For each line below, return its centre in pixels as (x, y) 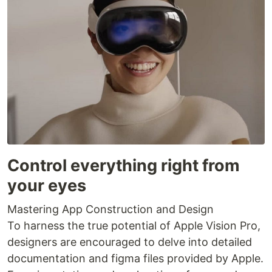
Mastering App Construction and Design (110, 209)
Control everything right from (124, 165)
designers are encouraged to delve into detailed (130, 242)
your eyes (47, 185)
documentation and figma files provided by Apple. (135, 258)
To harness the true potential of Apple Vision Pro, (134, 225)
